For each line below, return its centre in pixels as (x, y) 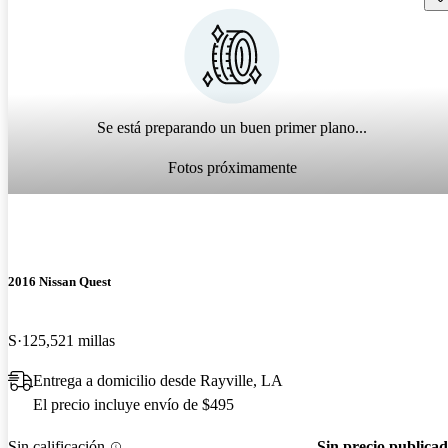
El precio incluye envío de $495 (133, 405)
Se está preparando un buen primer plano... (232, 128)
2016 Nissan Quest (59, 281)
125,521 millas (68, 341)
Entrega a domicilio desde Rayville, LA (158, 381)
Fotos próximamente (232, 168)
